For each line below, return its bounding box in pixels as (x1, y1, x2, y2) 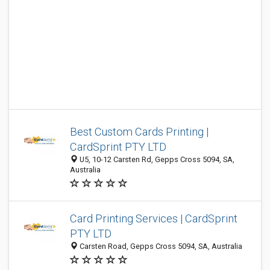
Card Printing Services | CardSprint (70, 212, 237, 225)
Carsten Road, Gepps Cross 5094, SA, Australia (78, 242, 242, 251)
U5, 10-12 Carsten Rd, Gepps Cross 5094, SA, (78, 155, 234, 164)
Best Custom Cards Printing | (70, 125, 209, 138)
